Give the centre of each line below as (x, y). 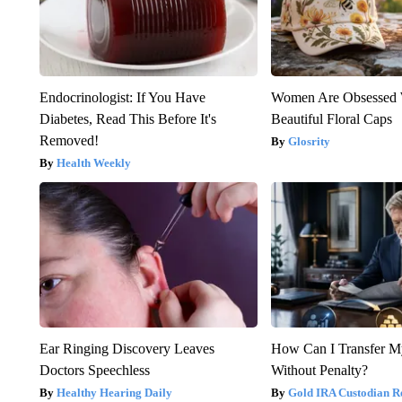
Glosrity (310, 142)
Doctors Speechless (94, 371)
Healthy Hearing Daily (114, 393)
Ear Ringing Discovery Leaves (127, 349)
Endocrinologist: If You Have (122, 98)
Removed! (69, 141)
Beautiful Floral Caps (332, 119)
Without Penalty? (320, 371)
